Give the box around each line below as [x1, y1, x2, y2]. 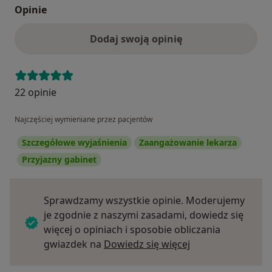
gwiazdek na [44, 237, 104, 251]
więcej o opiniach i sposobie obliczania [44, 223, 220, 237]
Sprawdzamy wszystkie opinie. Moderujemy [44, 194, 245, 208]
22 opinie [15, 86, 56, 100]
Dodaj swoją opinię [90, 32, 182, 46]
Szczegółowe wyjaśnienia [22, 137, 127, 149]
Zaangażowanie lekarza [139, 137, 237, 149]
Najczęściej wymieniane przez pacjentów [15, 114, 152, 125]
